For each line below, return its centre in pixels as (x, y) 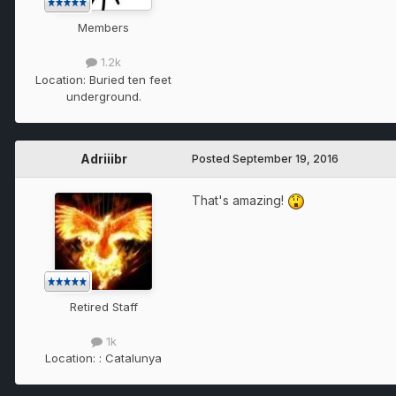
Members (103, 28)
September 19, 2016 (286, 158)
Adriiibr (103, 158)
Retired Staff (103, 306)
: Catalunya (130, 358)
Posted (212, 158)
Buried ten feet (130, 79)
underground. (103, 96)
